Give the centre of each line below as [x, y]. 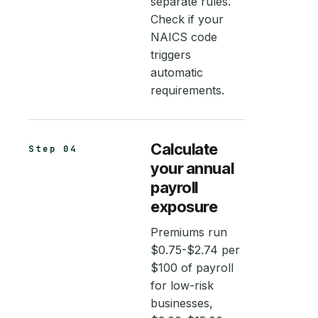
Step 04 [53, 149]
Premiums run [189, 232]
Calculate [185, 149]
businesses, [182, 303]
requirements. [187, 90]
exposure [184, 207]
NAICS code [184, 37]
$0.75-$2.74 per [195, 250]
